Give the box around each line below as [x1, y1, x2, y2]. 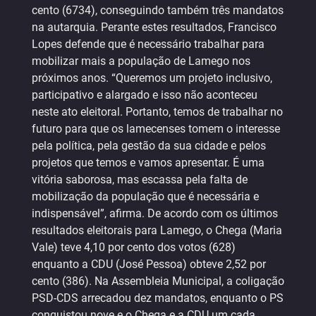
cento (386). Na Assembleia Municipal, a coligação [32, 274, 284, 288]
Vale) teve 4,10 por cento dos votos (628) [32, 241, 236, 255]
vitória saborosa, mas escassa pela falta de [32, 173, 248, 187]
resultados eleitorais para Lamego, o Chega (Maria [32, 224, 282, 238]
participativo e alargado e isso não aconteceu [32, 88, 257, 102]
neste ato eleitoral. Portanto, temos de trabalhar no [32, 105, 283, 119]
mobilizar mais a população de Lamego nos [32, 54, 250, 68]
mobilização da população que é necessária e [32, 190, 259, 204]
